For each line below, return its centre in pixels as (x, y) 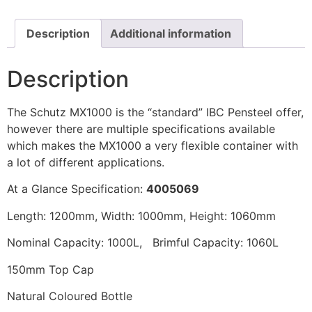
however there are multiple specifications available (141, 129)
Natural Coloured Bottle (70, 296)
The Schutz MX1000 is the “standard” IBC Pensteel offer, (155, 112)
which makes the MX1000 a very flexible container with (153, 146)
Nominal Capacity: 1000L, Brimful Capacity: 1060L (143, 243)
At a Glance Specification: (77, 189)
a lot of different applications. (86, 162)
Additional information (171, 34)
